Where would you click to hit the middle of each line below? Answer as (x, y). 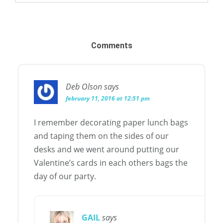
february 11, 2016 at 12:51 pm (108, 99)
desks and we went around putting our (107, 150)
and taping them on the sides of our (101, 136)
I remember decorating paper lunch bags (111, 123)
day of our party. (65, 176)
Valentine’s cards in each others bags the (111, 163)
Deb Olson (84, 87)
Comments (111, 46)
